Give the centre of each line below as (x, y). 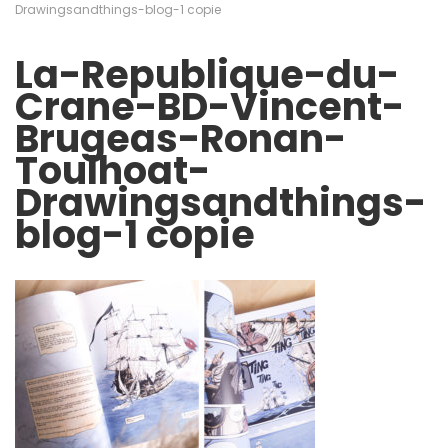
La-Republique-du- (207, 74)
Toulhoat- (112, 170)
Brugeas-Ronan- (180, 138)
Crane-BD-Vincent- (209, 106)
